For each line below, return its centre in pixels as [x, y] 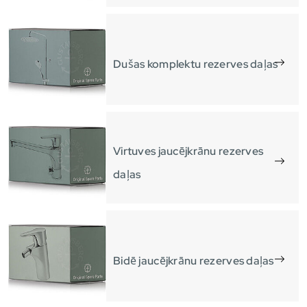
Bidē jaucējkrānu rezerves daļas [194, 261]
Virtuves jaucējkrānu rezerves [188, 151]
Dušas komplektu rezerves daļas [196, 64]
